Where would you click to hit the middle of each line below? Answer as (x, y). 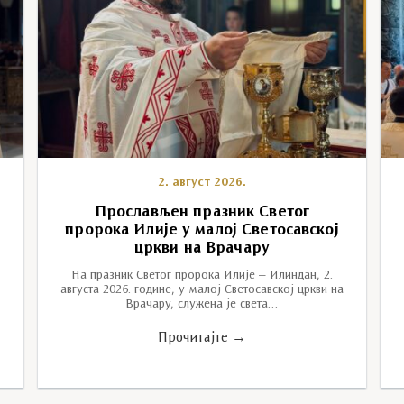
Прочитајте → (202, 338)
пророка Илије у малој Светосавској (202, 230)
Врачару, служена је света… (202, 304)
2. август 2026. (202, 182)
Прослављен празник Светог (202, 212)
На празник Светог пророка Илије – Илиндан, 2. (202, 275)
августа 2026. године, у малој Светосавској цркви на (202, 289)
